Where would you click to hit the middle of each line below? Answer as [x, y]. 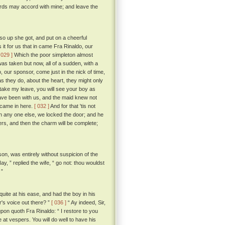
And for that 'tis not [72, 106]
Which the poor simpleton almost [53, 55]
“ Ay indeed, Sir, [86, 203]
